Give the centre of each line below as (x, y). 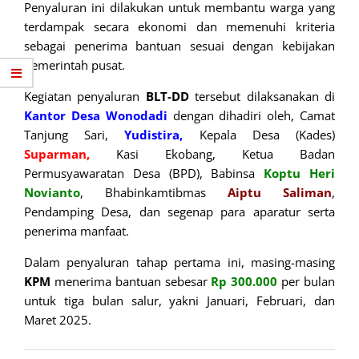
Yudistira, (154, 135)
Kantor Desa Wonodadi (96, 116)
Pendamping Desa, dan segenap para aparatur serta (179, 212)
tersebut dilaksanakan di (262, 97)
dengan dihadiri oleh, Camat (251, 116)
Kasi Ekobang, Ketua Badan (212, 154)
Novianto (52, 193)
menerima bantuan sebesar (131, 282)
